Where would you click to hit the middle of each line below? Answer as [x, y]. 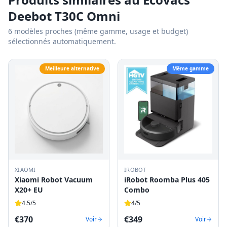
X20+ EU [29, 190]
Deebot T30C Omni [64, 16]
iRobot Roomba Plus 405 [167, 180]
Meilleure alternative [72, 68]
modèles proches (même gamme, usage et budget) [100, 31]
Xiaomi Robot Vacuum [54, 180]
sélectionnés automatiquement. [62, 41]
